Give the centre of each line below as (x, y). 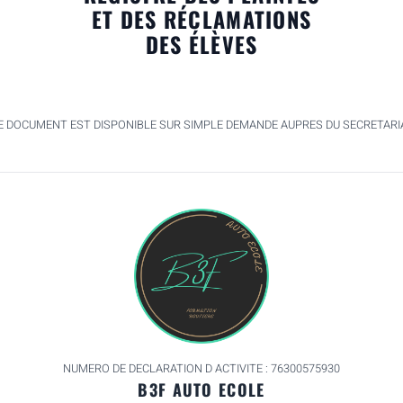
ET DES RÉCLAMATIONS (201, 19)
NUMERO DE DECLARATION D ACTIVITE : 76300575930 (201, 369)
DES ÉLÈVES (201, 45)
